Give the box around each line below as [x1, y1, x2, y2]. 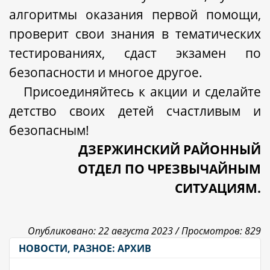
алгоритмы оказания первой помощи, [9, 5, 261, 23]
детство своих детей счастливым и [9, 102, 261, 119]
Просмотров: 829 [181, 224, 261, 237]
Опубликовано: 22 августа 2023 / [28, 224, 181, 237]
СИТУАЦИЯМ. [175, 179, 261, 196]
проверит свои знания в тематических [9, 25, 261, 42]
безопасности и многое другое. [9, 63, 202, 81]
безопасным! [9, 121, 89, 139]
